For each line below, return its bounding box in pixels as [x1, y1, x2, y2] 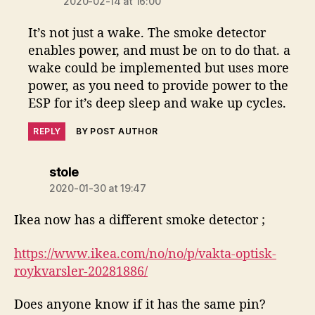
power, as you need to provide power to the [28, 77, 289, 94]
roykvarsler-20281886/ [14, 262, 148, 279]
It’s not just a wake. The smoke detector [28, 24, 266, 41]
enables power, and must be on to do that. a [28, 41, 291, 59]
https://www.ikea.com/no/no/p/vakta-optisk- [14, 244, 276, 262]
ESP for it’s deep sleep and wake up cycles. [28, 94, 287, 112]
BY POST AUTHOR [76, 126, 158, 137]
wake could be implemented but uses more [28, 59, 290, 77]
